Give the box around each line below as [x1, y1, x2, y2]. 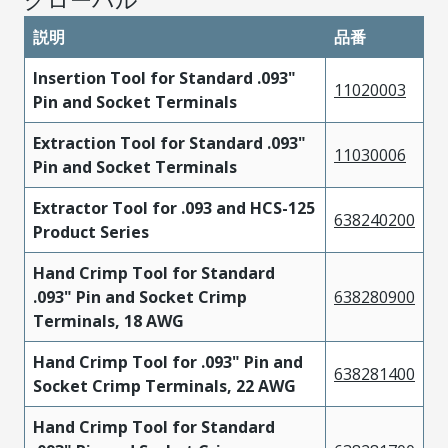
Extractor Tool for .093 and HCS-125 [33, 196, 315, 219]
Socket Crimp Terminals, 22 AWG [33, 374, 296, 397]
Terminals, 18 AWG [33, 309, 184, 332]
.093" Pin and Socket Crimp [33, 285, 247, 308]
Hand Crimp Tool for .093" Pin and [33, 350, 303, 373]
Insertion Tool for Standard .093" [33, 66, 296, 89]
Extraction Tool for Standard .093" [33, 131, 306, 154]
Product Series [33, 220, 149, 243]
